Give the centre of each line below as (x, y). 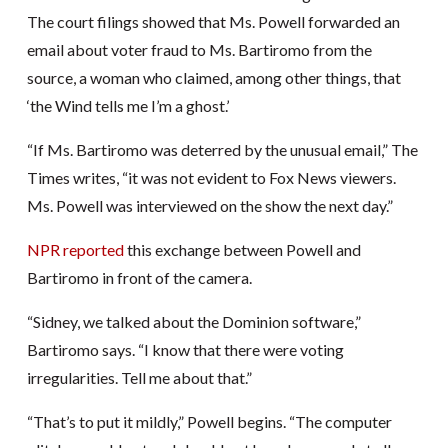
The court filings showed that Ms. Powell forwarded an (213, 21)
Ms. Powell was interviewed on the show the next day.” (209, 205)
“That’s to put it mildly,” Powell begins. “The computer (209, 421)
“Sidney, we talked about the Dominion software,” (193, 321)
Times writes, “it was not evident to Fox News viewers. (211, 177)
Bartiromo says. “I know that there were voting (185, 349)
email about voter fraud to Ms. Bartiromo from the (199, 49)
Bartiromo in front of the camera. (139, 277)
